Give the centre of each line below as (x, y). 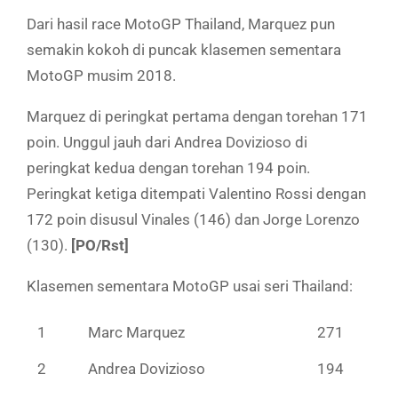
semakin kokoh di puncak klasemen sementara (184, 49)
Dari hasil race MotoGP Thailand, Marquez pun (181, 24)
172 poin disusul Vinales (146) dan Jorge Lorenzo (193, 219)
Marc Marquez (136, 332)
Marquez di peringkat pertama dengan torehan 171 (197, 116)
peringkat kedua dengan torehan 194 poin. (168, 167)
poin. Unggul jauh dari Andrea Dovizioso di (167, 142)
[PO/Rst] (100, 245)
